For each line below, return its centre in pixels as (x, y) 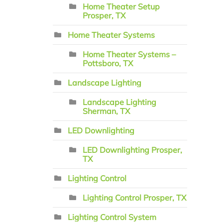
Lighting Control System (112, 217)
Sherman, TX (106, 111)
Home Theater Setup (121, 6)
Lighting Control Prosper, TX (134, 198)
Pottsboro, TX (108, 63)
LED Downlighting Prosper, (132, 150)
